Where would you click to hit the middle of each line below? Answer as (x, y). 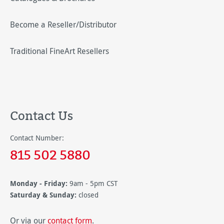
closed (87, 195)
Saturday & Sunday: (43, 195)
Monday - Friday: (39, 183)
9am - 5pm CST (93, 183)
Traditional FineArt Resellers (59, 51)
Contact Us (41, 115)
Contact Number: (37, 138)
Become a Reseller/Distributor (63, 24)
